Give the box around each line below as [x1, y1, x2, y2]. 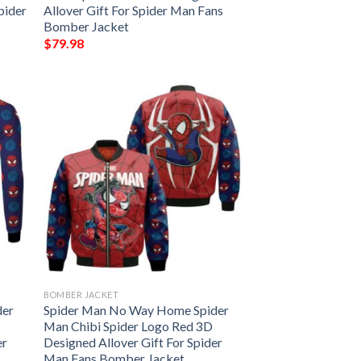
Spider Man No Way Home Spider [44, 302, 230, 318]
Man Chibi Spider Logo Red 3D [44, 318, 214, 334]
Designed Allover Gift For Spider [44, 334, 223, 351]
